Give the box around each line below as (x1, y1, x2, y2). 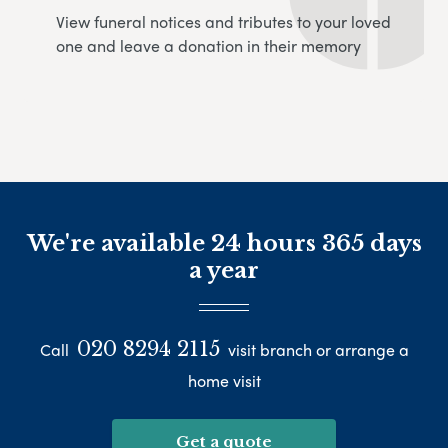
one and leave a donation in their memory (56, 34, 361, 58)
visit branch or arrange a (223, 337, 409, 361)
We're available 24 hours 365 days (26, 230, 422, 258)
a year (189, 257, 259, 285)
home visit (187, 368, 261, 392)
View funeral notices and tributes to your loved (56, 10, 391, 34)
